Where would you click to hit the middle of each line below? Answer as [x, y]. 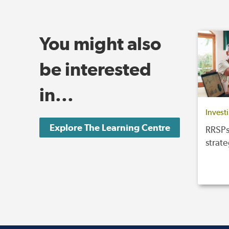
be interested [95, 69]
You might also [100, 43]
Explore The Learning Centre [110, 128]
